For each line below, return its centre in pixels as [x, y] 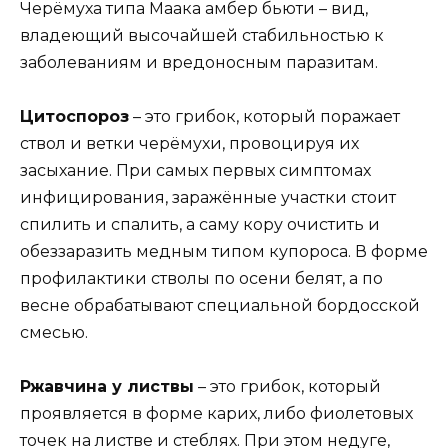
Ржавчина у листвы [107, 387]
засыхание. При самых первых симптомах [195, 170]
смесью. [54, 332]
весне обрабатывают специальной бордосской [220, 305]
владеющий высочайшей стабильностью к [202, 35]
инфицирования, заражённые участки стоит [208, 197]
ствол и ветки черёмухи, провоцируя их [189, 143]
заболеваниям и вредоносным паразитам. [199, 62]
